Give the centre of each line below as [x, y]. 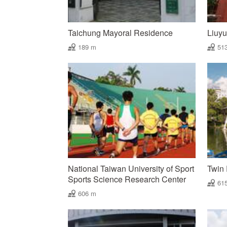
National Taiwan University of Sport [131, 169]
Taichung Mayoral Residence [121, 32]
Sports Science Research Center [127, 179]
